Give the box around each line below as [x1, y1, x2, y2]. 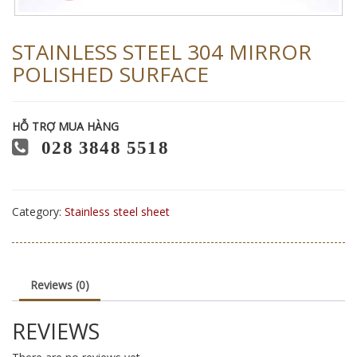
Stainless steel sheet [65, 204, 170, 220]
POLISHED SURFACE [12, 60, 209, 89]
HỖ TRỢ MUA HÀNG [12, 119, 119, 135]
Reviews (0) [30, 277, 89, 293]
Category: [12, 204, 65, 220]
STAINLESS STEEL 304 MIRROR [12, 37, 312, 67]
